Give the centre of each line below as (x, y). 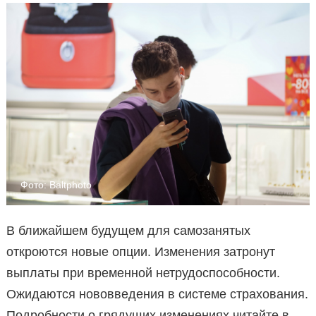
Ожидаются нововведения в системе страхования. (157, 294)
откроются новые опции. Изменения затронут (141, 251)
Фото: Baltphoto (56, 184)
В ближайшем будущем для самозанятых (128, 230)
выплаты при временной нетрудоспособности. (143, 273)
